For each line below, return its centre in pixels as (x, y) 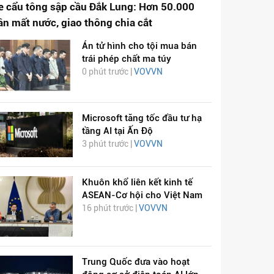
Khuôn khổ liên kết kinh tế (137, 183)
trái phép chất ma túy (126, 58)
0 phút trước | (108, 71)
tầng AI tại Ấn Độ (117, 131)
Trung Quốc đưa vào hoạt (135, 262)
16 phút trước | (110, 208)
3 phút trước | (108, 143)
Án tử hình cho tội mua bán (139, 46)
